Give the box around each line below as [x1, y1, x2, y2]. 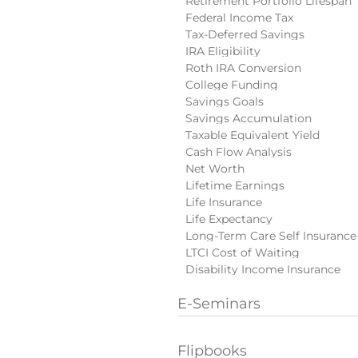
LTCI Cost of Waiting [185, 245, 300, 260]
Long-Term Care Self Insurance [185, 229, 356, 243]
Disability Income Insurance [185, 262, 340, 276]
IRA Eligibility [185, 44, 261, 58]
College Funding [185, 78, 278, 92]
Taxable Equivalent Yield [185, 128, 320, 142]
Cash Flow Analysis [185, 145, 292, 159]
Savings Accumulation [185, 111, 312, 125]
